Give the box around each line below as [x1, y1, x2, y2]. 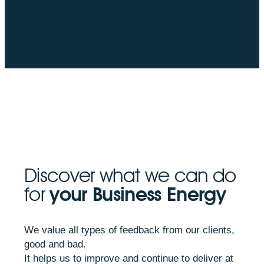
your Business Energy [49, 181, 226, 206]
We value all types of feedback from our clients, [24, 224, 235, 235]
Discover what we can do [24, 163, 236, 187]
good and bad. [24, 238, 86, 249]
